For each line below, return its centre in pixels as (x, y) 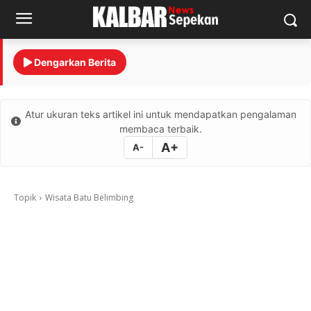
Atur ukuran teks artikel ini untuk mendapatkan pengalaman (160, 114)
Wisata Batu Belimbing (89, 197)
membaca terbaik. (160, 129)
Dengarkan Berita (74, 62)
